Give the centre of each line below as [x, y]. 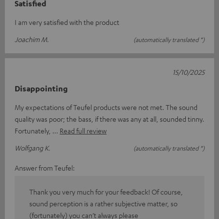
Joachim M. [32, 39]
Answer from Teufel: [45, 167]
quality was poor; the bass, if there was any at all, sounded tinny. [109, 119]
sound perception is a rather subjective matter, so [103, 203]
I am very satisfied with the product [67, 22]
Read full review [83, 130]
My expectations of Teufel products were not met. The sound [106, 107]
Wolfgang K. [33, 147]
